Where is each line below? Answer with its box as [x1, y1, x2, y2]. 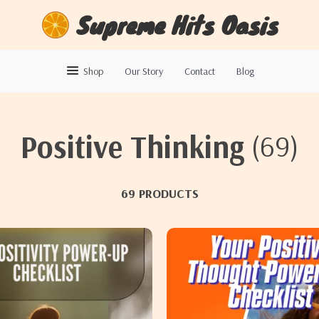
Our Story [124, 65, 163, 78]
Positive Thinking [20, 127, 244, 166]
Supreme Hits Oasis [76, 7, 278, 42]
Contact [184, 65, 215, 78]
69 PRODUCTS [120, 184, 199, 202]
